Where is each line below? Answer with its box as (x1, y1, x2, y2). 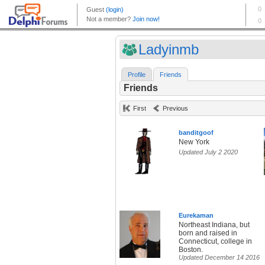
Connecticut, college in (179, 237, 252, 246)
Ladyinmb (138, 41, 199, 57)
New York (179, 138, 209, 147)
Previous (163, 105, 188, 112)
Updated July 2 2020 (179, 148, 238, 156)
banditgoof (179, 129, 214, 137)
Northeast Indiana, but (179, 221, 250, 230)
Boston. (179, 245, 203, 254)
